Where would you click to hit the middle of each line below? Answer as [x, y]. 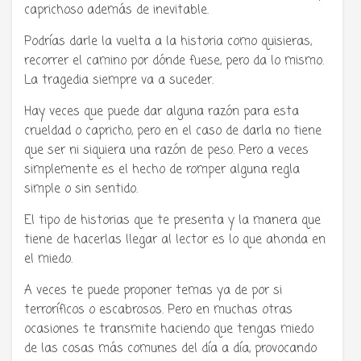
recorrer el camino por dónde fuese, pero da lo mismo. [174, 61]
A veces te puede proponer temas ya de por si [153, 290]
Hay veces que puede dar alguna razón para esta [162, 112]
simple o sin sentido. [81, 189]
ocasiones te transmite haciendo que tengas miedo [169, 329]
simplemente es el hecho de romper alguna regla [162, 170]
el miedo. [48, 259]
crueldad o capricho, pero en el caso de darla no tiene [173, 131]
